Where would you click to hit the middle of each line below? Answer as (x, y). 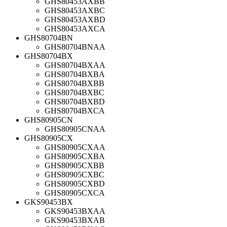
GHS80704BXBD (75, 101)
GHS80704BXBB (74, 83)
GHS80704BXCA (75, 110)
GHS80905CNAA (75, 129)
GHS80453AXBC (75, 10)
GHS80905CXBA (75, 156)
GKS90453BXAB (75, 220)
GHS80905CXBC (74, 174)
